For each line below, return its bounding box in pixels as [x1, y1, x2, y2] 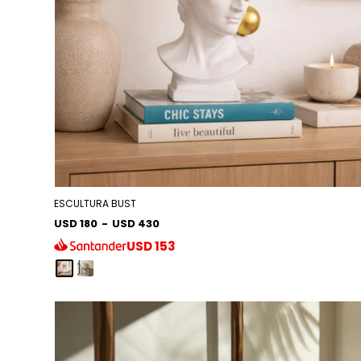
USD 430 [112, 215, 160, 231]
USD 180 [54, 215, 98, 231]
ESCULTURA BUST [54, 196, 137, 210]
